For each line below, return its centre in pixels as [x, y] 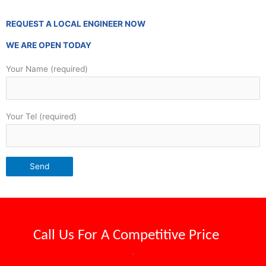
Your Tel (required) [41, 117]
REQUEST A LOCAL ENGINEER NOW [76, 24]
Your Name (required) [47, 69]
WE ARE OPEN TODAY [49, 45]
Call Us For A [73, 236]
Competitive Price [166, 236]
